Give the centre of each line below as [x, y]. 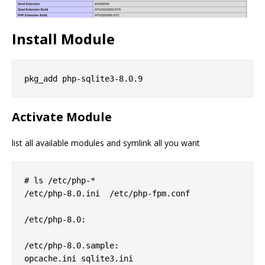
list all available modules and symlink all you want [106, 143]
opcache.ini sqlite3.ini [79, 259]
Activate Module [62, 117]
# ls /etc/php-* [60, 181]
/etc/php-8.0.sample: [72, 246]
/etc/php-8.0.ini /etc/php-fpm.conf [107, 194]
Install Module [63, 39]
